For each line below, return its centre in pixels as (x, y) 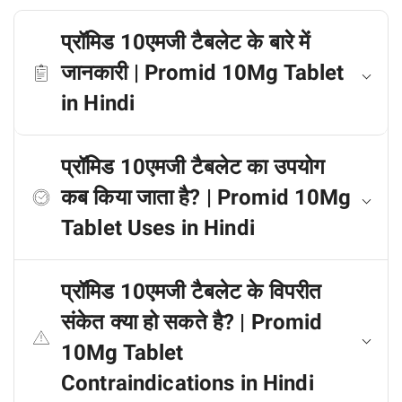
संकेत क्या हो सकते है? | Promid (192, 322)
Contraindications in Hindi (188, 383)
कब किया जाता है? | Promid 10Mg (206, 197)
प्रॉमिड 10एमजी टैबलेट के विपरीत (192, 292)
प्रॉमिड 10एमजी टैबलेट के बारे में (186, 42)
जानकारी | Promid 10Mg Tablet (203, 73)
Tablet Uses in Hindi (158, 228)
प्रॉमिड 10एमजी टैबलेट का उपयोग (193, 167)
